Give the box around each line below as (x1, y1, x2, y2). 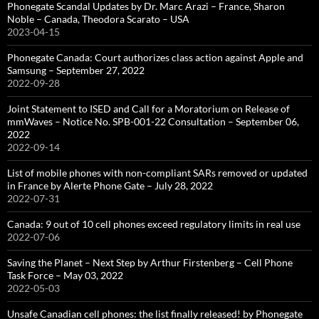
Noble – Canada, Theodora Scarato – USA (7, 13, 189, 25)
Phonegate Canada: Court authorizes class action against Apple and (7, 51, 303, 63)
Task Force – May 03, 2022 (7, 269, 123, 281)
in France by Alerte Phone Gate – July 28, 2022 (7, 179, 213, 192)
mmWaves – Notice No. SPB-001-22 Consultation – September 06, (7, 115, 299, 127)
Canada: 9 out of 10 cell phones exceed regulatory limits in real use (7, 218, 300, 230)
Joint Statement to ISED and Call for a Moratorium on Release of (7, 103, 290, 115)
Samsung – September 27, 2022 (7, 64, 145, 76)
